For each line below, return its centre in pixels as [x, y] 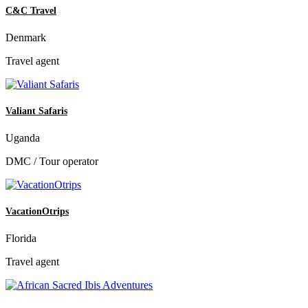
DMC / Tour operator [52, 162]
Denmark [26, 37]
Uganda [23, 138]
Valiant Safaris [36, 111]
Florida [21, 239]
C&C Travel [31, 10]
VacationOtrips [37, 212]
